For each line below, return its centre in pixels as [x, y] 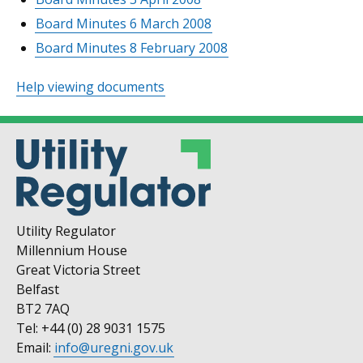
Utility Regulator [66, 231]
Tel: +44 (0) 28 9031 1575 [91, 329]
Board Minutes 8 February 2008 [132, 48]
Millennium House [72, 251]
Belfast [38, 290]
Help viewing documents [90, 87]
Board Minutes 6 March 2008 [124, 23]
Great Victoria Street [78, 270]
